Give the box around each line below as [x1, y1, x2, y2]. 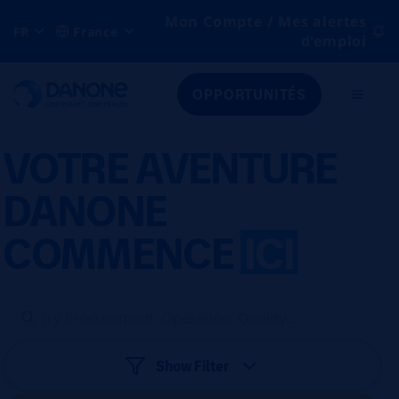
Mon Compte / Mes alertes [164, 12, 367, 31]
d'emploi [300, 31, 367, 51]
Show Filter [155, 356, 230, 375]
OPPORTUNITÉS [192, 85, 306, 103]
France [73, 23, 118, 40]
